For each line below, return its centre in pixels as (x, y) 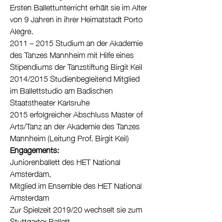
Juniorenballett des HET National (65, 161)
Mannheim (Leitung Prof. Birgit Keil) (69, 137)
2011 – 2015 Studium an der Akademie (76, 42)
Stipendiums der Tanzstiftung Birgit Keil (76, 66)
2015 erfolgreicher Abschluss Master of (76, 113)
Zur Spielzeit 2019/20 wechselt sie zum (76, 209)
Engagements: (35, 149)
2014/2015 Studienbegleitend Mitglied (75, 78)
